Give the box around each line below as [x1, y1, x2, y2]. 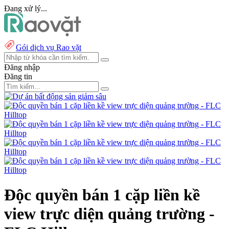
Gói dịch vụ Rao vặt [16, 43, 81, 52]
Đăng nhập [4, 63, 40, 72]
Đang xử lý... [4, 4, 47, 13]
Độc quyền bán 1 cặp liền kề [4, 186, 200, 204]
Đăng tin [4, 72, 32, 81]
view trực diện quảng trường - [4, 204, 215, 223]
